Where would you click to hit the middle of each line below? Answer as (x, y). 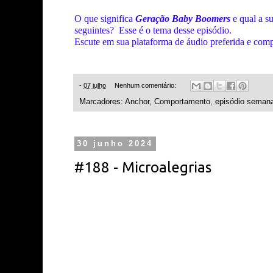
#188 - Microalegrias (143, 168)
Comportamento (182, 102)
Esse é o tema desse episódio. (176, 30)
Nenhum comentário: (146, 86)
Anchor (137, 102)
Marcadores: (102, 102)
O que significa (105, 18)
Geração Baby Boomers (183, 18)
